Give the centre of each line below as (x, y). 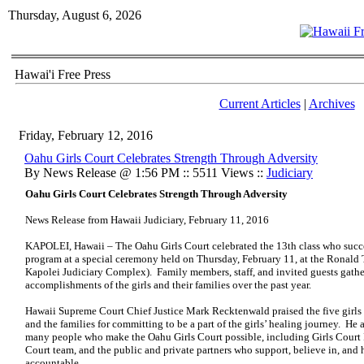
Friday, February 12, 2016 (86, 135)
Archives (331, 104)
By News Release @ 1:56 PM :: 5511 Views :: (145, 173)
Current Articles (260, 104)
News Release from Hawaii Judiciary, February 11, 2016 (147, 220)
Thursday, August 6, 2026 (75, 15)
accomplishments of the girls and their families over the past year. (168, 285)
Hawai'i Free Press (63, 74)
